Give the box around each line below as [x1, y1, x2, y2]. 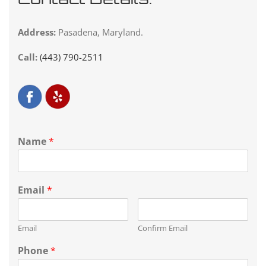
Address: [18, 26, 56, 38]
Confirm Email [137, 222, 188, 233]
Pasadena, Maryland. [56, 26, 143, 38]
